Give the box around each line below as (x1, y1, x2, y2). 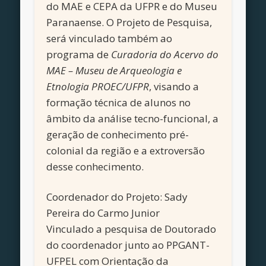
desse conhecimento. (46, 160, 144, 174)
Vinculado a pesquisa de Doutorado (46, 222, 217, 236)
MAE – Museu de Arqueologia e (46, 64, 182, 78)
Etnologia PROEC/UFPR (46, 80, 150, 94)
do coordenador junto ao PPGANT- (46, 238, 210, 252)
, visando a (149, 80, 199, 94)
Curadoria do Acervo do (111, 47, 219, 62)
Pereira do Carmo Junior (46, 206, 160, 220)
